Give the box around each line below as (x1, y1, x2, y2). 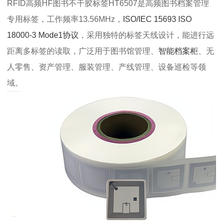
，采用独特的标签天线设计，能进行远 (79, 30, 214, 39)
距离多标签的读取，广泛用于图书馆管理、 (7, 46, 158, 55)
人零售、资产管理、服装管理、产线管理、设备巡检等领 (7, 62, 206, 71)
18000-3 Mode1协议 (7, 30, 79, 39)
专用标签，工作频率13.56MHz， (7, 14, 123, 23)
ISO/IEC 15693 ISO (123, 14, 192, 23)
